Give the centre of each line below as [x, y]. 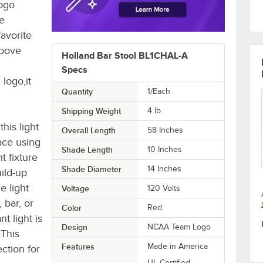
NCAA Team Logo [179, 227]
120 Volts [164, 188]
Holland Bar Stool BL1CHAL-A [124, 56]
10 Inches [165, 150]
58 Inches [166, 130]
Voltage [75, 189]
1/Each [159, 92]
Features [78, 247]
